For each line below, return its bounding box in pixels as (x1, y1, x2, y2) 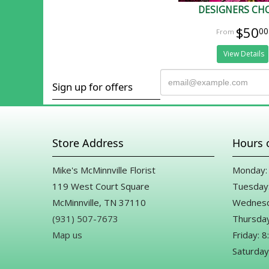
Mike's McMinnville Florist (52, 164, 156, 177)
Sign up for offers (52, 80, 133, 94)
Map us (52, 229, 82, 241)
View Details (223, 48, 265, 59)
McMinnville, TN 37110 (52, 196, 146, 209)
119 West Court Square (52, 180, 150, 193)
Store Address (52, 136, 124, 151)
